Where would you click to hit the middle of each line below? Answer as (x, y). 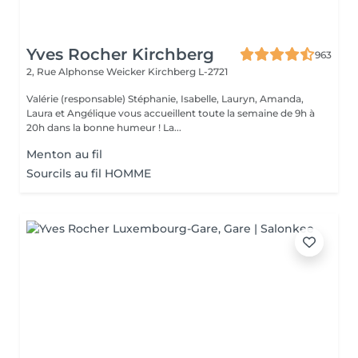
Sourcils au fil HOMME (89, 173)
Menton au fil (64, 154)
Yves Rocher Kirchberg (120, 54)
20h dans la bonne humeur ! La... (172, 127)
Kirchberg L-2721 (188, 72)
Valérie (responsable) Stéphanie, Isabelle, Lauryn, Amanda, (165, 99)
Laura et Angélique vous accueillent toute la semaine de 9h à (171, 113)
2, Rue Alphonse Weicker (87, 72)
